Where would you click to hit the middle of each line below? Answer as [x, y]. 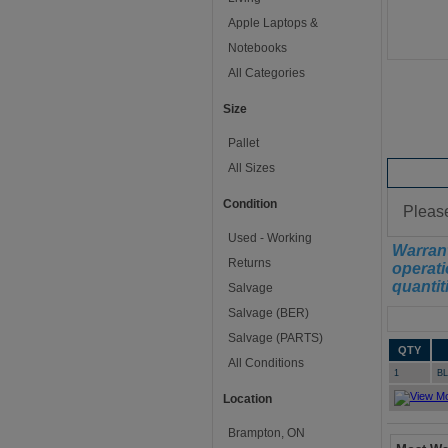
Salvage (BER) [268, 313]
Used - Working [270, 238]
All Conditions [266, 363]
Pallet [243, 143]
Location [247, 399]
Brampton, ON [266, 433]
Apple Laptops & [273, 23]
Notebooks [257, 48]
